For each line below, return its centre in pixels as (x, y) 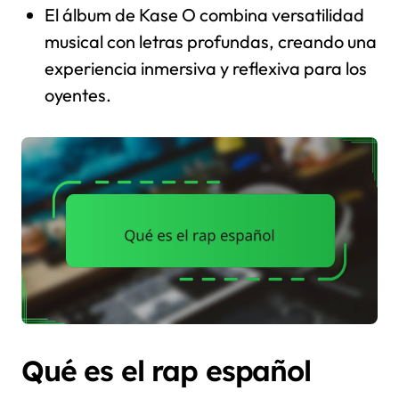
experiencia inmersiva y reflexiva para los (205, 69)
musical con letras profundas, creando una (210, 42)
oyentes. (77, 95)
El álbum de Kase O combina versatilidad (204, 15)
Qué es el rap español (166, 371)
